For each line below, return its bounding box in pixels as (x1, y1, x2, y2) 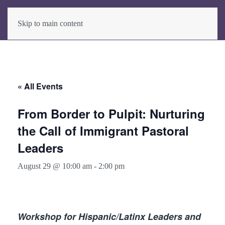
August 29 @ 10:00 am (18, 162, 92, 170)
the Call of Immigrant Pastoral (18, 122, 189, 139)
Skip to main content (18, 19, 83, 28)
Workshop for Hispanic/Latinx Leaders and (18, 210, 201, 223)
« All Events (18, 80, 63, 92)
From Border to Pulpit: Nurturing (18, 105, 205, 122)
